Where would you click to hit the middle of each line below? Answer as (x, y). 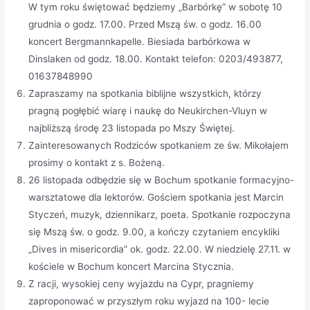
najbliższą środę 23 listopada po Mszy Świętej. (132, 128)
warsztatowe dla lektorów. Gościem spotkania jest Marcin (156, 197)
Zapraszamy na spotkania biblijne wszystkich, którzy (145, 93)
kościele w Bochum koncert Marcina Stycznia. (131, 266)
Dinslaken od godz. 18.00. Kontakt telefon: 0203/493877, (156, 58)
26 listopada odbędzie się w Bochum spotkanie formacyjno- (162, 180)
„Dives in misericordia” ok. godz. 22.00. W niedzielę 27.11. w (160, 249)
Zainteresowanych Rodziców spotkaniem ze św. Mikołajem (159, 145)
